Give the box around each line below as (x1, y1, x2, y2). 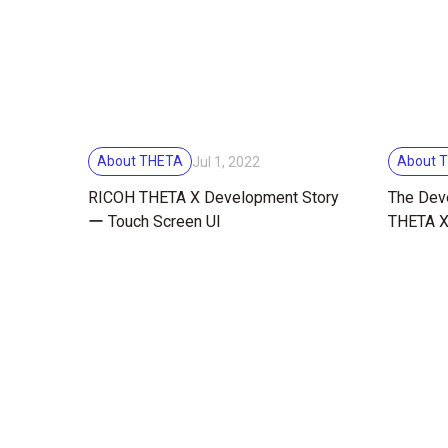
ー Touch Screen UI (88, 212, 221, 232)
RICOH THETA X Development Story (88, 188, 339, 208)
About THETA (97, 153, 183, 170)
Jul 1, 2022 (192, 153, 260, 170)
